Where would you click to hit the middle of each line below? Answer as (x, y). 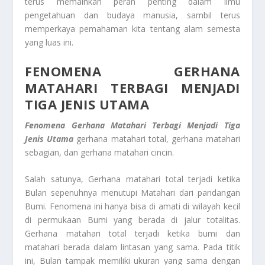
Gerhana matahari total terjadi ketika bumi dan (132, 233)
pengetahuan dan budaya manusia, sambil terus (132, 15)
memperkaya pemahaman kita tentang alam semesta (132, 29)
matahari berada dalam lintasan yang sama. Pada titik (132, 247)
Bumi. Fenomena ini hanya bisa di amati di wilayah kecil (132, 206)
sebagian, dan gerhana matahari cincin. (100, 152)
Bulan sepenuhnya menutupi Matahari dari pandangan (132, 192)
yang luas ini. (49, 43)
